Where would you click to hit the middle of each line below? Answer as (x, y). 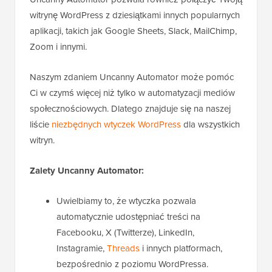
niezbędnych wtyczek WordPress (116, 125)
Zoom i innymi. (58, 47)
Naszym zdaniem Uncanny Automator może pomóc (132, 77)
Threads (123, 249)
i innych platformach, (181, 249)
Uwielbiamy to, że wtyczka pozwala (126, 201)
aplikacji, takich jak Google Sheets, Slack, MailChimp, (133, 31)
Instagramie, (82, 249)
